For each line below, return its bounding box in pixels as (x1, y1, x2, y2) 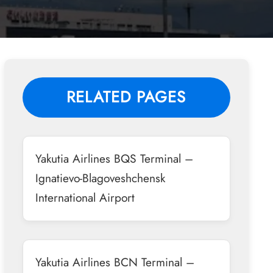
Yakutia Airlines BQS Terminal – (35, 149, 193, 167)
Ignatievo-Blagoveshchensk (35, 169, 165, 186)
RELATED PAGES (66, 85, 186, 108)
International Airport (35, 188, 135, 206)
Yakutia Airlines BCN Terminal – (35, 253, 194, 271)
